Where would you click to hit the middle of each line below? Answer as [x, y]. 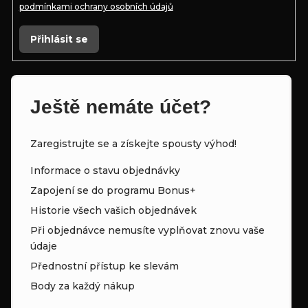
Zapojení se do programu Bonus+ [113, 191]
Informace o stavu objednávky [105, 171]
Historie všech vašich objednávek [113, 211]
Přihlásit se [59, 40]
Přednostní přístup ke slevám [104, 266]
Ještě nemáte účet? [121, 107]
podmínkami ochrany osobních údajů [96, 7]
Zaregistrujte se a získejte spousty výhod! [133, 144]
